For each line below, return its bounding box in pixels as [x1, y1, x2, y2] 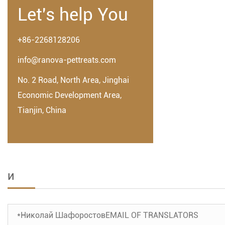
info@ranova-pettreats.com [18, 55, 116, 65]
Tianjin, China [18, 105, 66, 116]
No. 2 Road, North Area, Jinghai [18, 75, 129, 85]
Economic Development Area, [18, 90, 122, 100]
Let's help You [18, 5, 128, 26]
